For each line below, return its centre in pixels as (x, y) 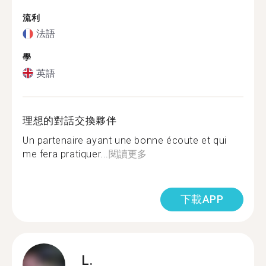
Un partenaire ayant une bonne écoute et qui (125, 140)
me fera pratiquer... (66, 154)
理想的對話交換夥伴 (70, 120)
